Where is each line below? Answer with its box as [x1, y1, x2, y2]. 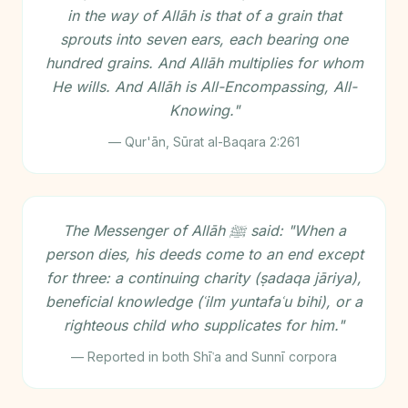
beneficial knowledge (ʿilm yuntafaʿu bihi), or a [46, 292, 362, 311]
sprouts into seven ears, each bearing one [60, 30, 348, 48]
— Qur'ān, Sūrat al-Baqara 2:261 [108, 134, 300, 149]
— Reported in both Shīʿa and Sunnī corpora [71, 349, 337, 364]
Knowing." [168, 101, 240, 119]
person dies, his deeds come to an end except [45, 245, 363, 263]
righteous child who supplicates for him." [64, 316, 344, 334]
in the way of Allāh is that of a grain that [66, 6, 342, 25]
